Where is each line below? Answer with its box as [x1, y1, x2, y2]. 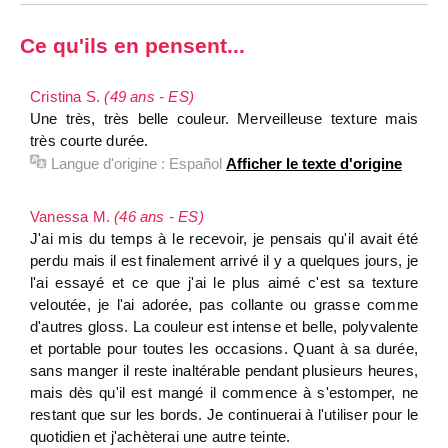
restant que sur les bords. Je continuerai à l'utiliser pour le [30, 406, 418, 423]
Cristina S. [30, 88, 105, 105]
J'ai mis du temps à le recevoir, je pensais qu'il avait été [30, 230, 418, 247]
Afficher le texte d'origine [226, 155, 402, 172]
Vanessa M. [30, 208, 115, 225]
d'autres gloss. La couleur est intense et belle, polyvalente [30, 318, 418, 335]
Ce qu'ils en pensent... [20, 34, 245, 57]
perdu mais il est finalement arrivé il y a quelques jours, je [30, 252, 418, 269]
